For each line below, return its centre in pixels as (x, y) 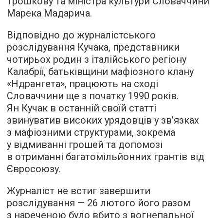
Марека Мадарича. (49, 13)
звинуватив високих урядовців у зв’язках (103, 120)
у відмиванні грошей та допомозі (85, 144)
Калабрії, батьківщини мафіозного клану (100, 71)
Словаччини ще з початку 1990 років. (93, 96)
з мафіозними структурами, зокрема (91, 132)
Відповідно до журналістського (81, 35)
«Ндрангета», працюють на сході (82, 83)
